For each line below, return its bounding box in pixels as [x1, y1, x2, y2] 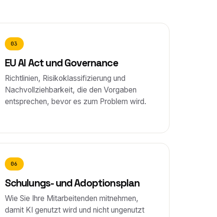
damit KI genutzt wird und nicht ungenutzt [4, 205, 144, 215]
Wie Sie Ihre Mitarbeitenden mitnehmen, [4, 194, 139, 203]
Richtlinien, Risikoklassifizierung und [4, 74, 125, 83]
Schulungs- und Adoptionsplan [4, 177, 140, 189]
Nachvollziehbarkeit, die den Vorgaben [4, 85, 137, 94]
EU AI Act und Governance [4, 57, 118, 69]
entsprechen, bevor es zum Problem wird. [4, 97, 146, 106]
